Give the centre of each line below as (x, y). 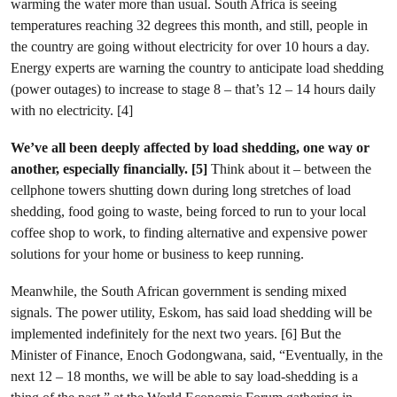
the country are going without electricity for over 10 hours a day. (190, 47)
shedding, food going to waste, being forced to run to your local (188, 211)
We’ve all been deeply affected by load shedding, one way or (190, 148)
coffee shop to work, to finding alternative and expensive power (189, 233)
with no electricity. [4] (74, 110)
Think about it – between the (291, 169)
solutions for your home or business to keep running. (159, 254)
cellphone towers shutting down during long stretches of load (181, 190)
